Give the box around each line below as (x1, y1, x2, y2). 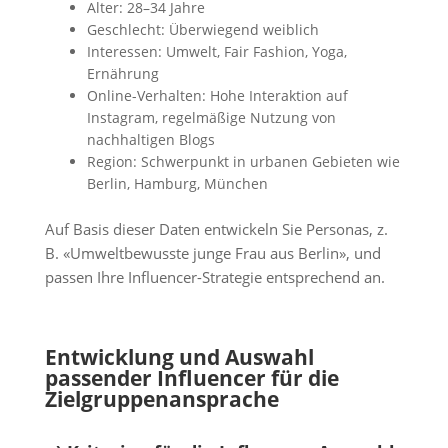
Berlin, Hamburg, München (86, 173, 268, 193)
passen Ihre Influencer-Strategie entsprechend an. (44, 266, 385, 288)
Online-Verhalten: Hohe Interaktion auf (86, 85, 348, 105)
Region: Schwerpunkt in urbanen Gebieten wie (86, 151, 400, 171)
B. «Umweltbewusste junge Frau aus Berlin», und (44, 242, 381, 264)
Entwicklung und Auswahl (44, 343, 314, 372)
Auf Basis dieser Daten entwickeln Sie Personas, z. (44, 218, 388, 240)
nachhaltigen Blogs (86, 129, 215, 149)
